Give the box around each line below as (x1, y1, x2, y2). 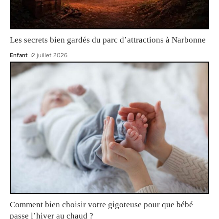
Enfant (10, 51, 28, 59)
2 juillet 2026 (32, 51, 68, 59)
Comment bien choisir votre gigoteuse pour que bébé (10, 199, 193, 209)
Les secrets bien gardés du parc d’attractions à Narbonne (10, 35, 206, 44)
